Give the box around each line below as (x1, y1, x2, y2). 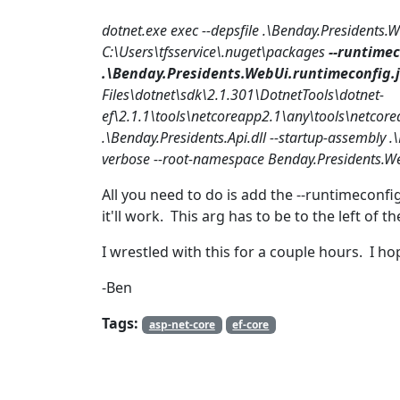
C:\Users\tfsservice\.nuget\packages (102, 42, 329, 62)
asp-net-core (148, 317, 215, 332)
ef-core (232, 317, 270, 332)
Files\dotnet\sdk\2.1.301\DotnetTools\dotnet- (102, 85, 384, 104)
